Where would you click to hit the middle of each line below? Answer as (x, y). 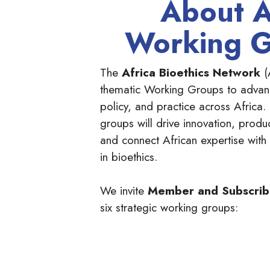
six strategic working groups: (171, 207)
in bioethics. (129, 157)
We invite (124, 190)
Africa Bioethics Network (193, 72)
